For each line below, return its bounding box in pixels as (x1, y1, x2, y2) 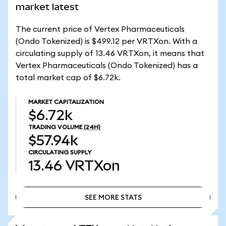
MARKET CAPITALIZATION (28, 99, 104, 105)
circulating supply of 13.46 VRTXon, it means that (16, 49, 204, 58)
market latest (16, 2, 79, 12)
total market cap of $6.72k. (16, 74, 121, 82)
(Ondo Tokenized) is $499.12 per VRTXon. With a (16, 37, 197, 45)
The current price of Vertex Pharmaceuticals (16, 25, 185, 33)
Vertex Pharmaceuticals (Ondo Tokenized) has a (16, 62, 198, 70)
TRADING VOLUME (28, 124, 82, 130)
